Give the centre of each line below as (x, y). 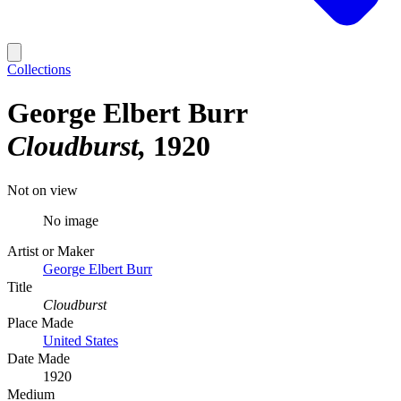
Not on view (43, 190)
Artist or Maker (51, 251)
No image (71, 220)
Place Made (40, 322)
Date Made (38, 358)
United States (81, 340)
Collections (39, 69)
